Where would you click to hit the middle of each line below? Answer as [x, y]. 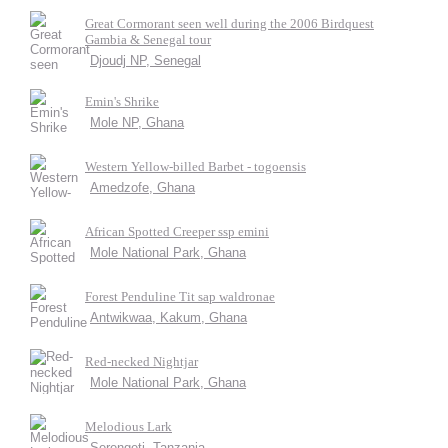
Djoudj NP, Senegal [145, 60]
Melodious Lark [128, 426]
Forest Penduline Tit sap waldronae [180, 296]
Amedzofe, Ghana [142, 187]
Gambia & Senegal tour [148, 39]
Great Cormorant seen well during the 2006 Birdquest [229, 23]
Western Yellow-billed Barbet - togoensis [195, 166]
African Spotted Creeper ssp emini [177, 231]
